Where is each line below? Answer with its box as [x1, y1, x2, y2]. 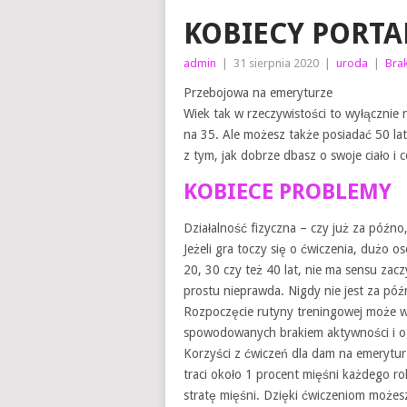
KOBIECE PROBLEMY [184, 179, 392, 204]
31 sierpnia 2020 [233, 56, 319, 70]
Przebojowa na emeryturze [184, 85, 333, 100]
